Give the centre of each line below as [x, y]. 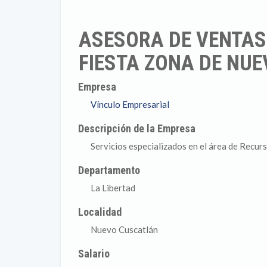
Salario [94, 254]
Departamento [109, 170]
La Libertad [113, 188]
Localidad [100, 212]
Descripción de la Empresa [137, 128]
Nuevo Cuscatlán [124, 229]
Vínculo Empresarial [130, 104]
